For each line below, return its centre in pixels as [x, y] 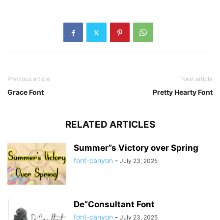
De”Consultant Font [114, 205]
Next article [197, 79]
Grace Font [26, 92]
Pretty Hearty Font [183, 92]
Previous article [29, 79]
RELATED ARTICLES [110, 125]
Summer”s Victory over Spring [136, 148]
